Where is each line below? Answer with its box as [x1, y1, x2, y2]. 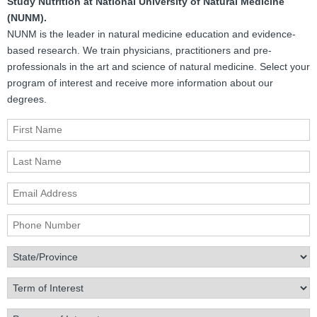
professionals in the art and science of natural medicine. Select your [7, 61, 310, 73]
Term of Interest [7, 279, 78, 292]
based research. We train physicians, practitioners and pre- [7, 45, 272, 57]
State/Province [7, 248, 72, 260]
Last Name [7, 153, 56, 165]
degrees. [7, 93, 47, 105]
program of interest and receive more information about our [7, 77, 273, 89]
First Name [7, 121, 57, 133]
